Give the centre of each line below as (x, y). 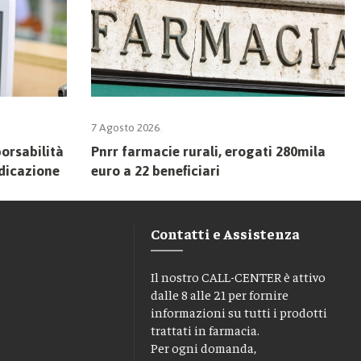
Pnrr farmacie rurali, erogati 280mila (209, 151)
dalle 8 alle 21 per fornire (219, 294)
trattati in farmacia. (205, 329)
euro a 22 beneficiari (156, 170)
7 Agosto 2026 (126, 127)
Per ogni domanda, (203, 347)
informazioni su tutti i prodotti (239, 311)
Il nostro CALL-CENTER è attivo (238, 276)
